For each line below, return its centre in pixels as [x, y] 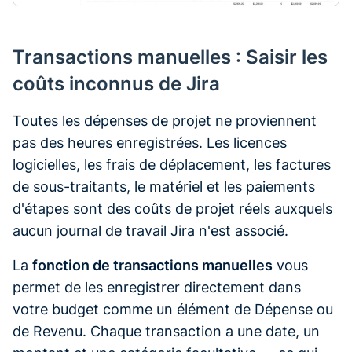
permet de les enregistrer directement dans [157, 288]
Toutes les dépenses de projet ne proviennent [165, 121]
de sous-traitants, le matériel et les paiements [164, 187]
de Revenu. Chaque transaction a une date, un [166, 332]
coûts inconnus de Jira [116, 84]
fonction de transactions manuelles [152, 266]
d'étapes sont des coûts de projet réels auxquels [172, 209]
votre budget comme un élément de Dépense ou [173, 310]
